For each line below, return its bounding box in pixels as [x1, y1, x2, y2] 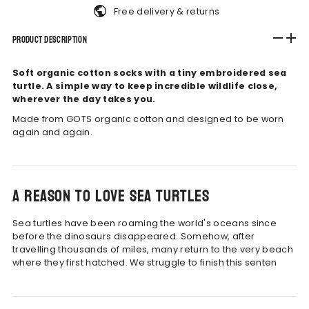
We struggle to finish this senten [130, 256, 277, 268]
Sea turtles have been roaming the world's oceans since [12, 217, 277, 229]
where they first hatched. [12, 256, 130, 268]
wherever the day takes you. [12, 92, 156, 105]
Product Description [12, 32, 87, 48]
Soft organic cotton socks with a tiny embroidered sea [12, 66, 287, 79]
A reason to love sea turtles [12, 181, 210, 211]
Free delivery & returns [113, 5, 220, 17]
